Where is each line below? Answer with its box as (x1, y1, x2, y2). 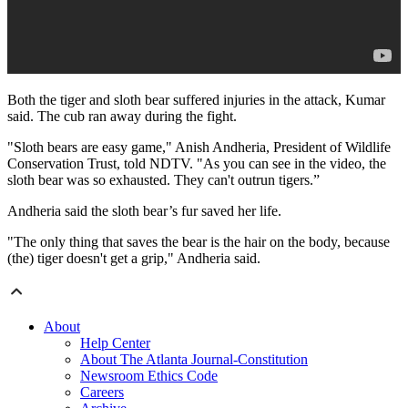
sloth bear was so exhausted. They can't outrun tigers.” (7, 172, 320, 189)
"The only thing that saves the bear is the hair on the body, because (7, 234, 390, 250)
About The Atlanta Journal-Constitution (80, 352, 308, 368)
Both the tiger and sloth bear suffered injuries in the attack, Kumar (7, 92, 385, 108)
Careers (80, 384, 124, 401)
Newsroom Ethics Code (80, 368, 218, 384)
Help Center (80, 335, 150, 352)
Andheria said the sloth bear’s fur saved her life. (7, 203, 281, 219)
